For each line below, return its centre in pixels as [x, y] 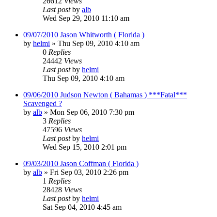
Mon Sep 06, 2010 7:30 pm [92, 112]
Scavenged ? [43, 103]
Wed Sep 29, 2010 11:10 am [86, 18]
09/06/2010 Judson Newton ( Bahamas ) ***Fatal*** [105, 94]
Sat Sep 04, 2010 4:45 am [82, 207]
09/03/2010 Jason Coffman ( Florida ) [81, 163]
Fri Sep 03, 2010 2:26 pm [89, 172]
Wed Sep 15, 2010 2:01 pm [85, 147]
